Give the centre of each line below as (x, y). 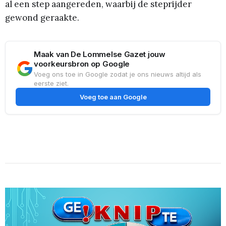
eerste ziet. (51, 83)
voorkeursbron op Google (82, 64)
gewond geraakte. (42, 17)
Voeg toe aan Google (113, 97)
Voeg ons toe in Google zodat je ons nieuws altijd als (118, 74)
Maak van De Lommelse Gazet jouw (100, 54)
